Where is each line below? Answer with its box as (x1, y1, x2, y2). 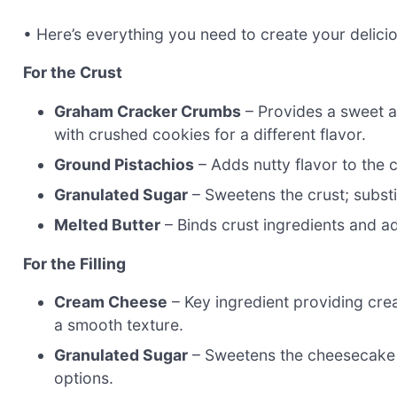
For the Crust (23, 63, 122, 82)
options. (54, 369, 114, 388)
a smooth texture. (54, 315, 184, 335)
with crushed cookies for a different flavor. (54, 124, 367, 144)
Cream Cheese (54, 292, 168, 312)
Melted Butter (54, 214, 161, 234)
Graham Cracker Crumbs (54, 101, 242, 121)
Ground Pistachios (54, 154, 195, 174)
